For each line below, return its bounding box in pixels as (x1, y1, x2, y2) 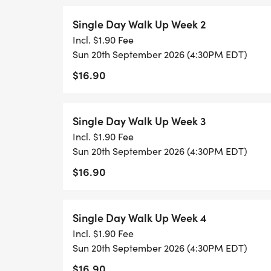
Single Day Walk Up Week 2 (73, 16, 206, 31)
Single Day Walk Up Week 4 (73, 210, 207, 225)
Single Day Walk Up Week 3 (73, 113, 206, 128)
